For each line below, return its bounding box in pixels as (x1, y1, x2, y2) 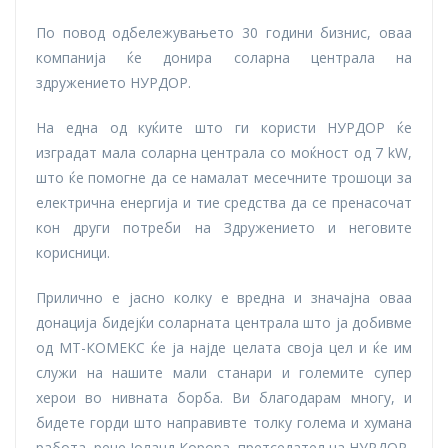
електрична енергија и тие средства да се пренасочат (36, 193, 412, 213)
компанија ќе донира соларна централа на (36, 48, 412, 68)
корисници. (36, 243, 110, 263)
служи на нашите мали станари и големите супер (36, 363, 412, 383)
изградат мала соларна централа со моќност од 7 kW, (36, 143, 412, 163)
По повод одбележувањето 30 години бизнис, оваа (36, 23, 412, 43)
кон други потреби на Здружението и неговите (36, 218, 412, 238)
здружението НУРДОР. (36, 73, 191, 93)
